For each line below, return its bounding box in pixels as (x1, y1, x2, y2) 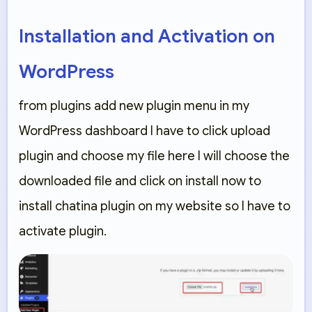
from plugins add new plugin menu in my (19, 98, 249, 114)
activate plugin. (19, 224, 107, 240)
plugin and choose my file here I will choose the (19, 148, 290, 164)
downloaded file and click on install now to (19, 173, 261, 189)
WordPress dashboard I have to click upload (19, 123, 270, 139)
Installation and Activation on (19, 24, 275, 49)
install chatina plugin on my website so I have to (19, 198, 290, 214)
